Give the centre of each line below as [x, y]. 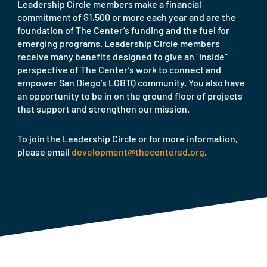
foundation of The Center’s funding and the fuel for [123, 30]
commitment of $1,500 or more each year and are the [127, 17]
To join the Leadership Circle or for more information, [128, 139]
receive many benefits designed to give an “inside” [122, 57]
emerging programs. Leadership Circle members [119, 44]
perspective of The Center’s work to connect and [119, 70]
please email [44, 152]
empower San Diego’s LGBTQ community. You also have [131, 83]
